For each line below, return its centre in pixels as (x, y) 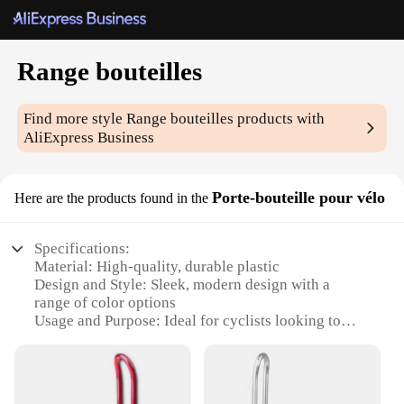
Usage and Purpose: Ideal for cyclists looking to (188, 321)
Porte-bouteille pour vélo (298, 198)
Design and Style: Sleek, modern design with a (183, 285)
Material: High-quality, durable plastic (157, 267)
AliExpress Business (89, 138)
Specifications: (83, 249)
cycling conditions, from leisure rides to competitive (202, 375)
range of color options (106, 303)
